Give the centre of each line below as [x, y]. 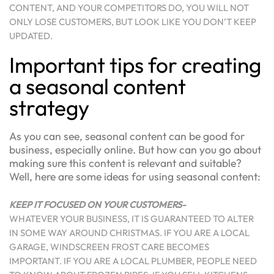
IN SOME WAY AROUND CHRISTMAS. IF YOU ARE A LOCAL [129, 232]
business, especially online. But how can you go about [135, 150]
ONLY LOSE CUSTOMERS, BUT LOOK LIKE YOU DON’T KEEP [133, 21]
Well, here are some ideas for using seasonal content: [135, 176]
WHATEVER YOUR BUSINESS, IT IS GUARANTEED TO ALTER [131, 218]
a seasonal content [98, 87]
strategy [49, 108]
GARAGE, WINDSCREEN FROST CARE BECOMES [109, 246]
